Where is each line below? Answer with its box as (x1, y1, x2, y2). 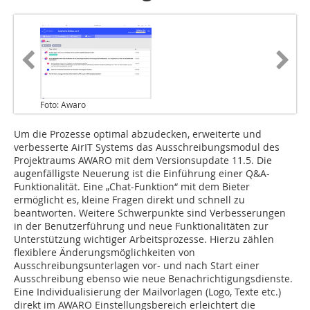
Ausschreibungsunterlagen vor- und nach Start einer (14, 259, 259, 273)
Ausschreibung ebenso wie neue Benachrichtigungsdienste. (14, 272, 293, 286)
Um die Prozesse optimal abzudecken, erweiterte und (14, 127, 262, 141)
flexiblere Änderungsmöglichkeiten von (14, 246, 195, 259)
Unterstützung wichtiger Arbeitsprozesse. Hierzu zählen (14, 232, 274, 246)
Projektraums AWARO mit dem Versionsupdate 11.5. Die (14, 154, 272, 167)
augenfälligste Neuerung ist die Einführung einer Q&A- (14, 167, 270, 181)
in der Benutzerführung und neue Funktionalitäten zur (14, 219, 268, 233)
